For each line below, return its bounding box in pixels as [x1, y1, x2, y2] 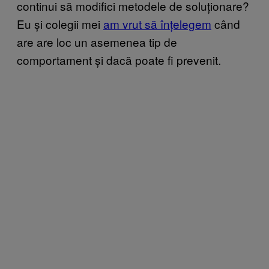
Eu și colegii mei [17, 15, 103, 32]
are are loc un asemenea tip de [17, 33, 177, 50]
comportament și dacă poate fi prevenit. [17, 51, 221, 68]
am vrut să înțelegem [103, 15, 211, 32]
